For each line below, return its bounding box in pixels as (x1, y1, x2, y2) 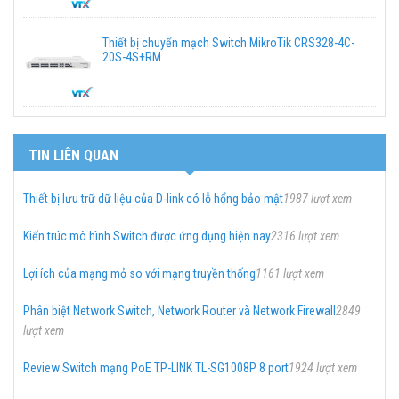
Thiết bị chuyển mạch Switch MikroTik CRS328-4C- (102, 35, 354, 50)
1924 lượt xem (289, 360, 357, 375)
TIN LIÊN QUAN (28, 146, 118, 164)
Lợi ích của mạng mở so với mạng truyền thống (23, 265, 256, 281)
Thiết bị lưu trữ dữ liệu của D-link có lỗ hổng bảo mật (23, 191, 283, 206)
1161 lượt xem (256, 265, 324, 281)
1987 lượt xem (283, 191, 352, 206)
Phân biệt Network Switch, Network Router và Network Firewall (23, 303, 336, 318)
